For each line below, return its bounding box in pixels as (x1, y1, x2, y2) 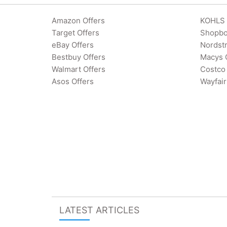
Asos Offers (52, 77, 94, 86)
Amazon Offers (52, 16, 105, 25)
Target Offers (52, 28, 99, 37)
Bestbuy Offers (52, 52, 105, 62)
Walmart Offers (52, 64, 105, 74)
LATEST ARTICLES (59, 205, 139, 215)
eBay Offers (52, 40, 94, 50)
